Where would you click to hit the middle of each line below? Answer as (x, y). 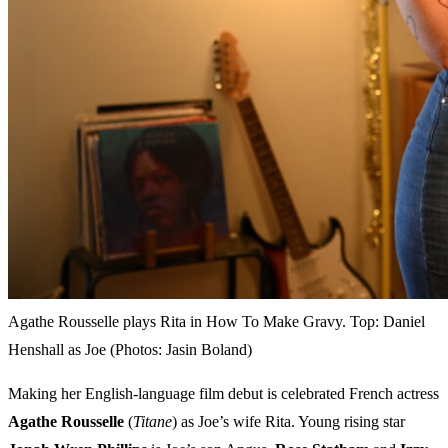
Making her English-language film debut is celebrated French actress (223, 394)
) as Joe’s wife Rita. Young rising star (288, 422)
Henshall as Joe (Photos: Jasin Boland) (130, 350)
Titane (152, 422)
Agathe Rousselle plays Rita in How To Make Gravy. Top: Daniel (216, 322)
